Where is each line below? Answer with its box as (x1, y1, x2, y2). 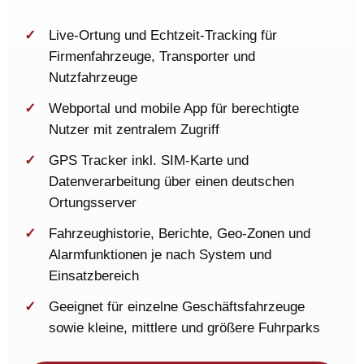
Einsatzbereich (49, 267, 139, 284)
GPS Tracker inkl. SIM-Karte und (49, 152, 249, 168)
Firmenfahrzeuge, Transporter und (49, 48, 255, 64)
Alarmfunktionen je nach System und (49, 246, 271, 262)
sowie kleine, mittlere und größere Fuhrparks (49, 319, 320, 336)
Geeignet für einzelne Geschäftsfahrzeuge (49, 298, 305, 314)
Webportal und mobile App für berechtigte (49, 100, 299, 116)
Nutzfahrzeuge (49, 69, 137, 85)
